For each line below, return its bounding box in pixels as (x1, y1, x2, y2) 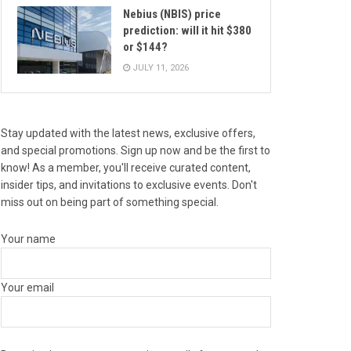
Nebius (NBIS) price (123, 7, 221, 22)
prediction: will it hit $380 (123, 24, 251, 38)
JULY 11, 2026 (130, 63, 189, 74)
